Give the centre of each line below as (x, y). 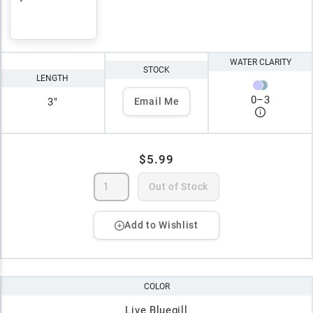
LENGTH (53, 78)
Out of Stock (178, 187)
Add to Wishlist (161, 225)
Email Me (156, 102)
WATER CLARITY (260, 63)
